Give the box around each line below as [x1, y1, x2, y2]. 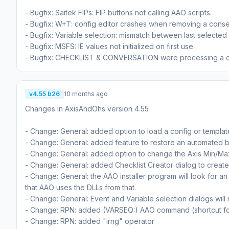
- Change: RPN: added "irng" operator [25, 216, 154, 225]
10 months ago [64, 89, 108, 98]
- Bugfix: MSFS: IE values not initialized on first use [25, 41, 193, 51]
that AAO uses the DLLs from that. [25, 182, 136, 192]
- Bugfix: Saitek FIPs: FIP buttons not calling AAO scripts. [25, 8, 212, 17]
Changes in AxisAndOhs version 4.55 [25, 104, 149, 113]
